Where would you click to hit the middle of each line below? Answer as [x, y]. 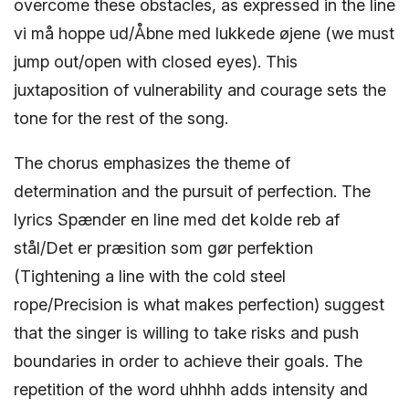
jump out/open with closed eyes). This [156, 62]
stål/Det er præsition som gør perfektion [163, 248]
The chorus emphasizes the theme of [152, 163]
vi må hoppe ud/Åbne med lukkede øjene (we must [204, 34]
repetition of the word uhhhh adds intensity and [191, 390]
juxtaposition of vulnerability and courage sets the [200, 90]
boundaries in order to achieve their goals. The [188, 362]
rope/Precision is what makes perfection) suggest [199, 305]
